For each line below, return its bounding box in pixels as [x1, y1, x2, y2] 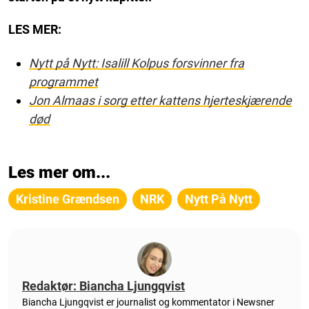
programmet [29, 74, 98, 89]
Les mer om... [8, 162, 110, 182]
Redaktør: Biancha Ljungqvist [22, 278, 185, 293]
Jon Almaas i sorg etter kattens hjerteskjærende [29, 92, 292, 108]
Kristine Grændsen [16, 191, 119, 206]
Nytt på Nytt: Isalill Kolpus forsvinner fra [29, 55, 244, 70]
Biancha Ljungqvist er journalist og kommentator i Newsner [22, 296, 275, 308]
